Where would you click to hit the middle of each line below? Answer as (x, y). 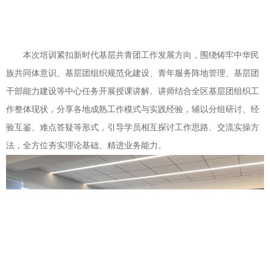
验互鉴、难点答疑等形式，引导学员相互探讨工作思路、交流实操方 (133, 128)
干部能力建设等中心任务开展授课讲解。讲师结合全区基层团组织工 (133, 92)
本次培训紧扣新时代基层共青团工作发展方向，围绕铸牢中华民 (141, 55)
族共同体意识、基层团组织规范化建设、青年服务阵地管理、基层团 (133, 74)
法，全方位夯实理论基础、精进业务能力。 (86, 146)
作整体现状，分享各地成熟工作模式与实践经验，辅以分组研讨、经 (133, 110)
